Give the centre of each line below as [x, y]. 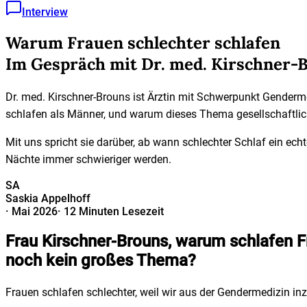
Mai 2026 [35, 211]
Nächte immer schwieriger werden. [88, 159]
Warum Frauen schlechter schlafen [143, 42]
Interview [45, 12]
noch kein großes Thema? [101, 260]
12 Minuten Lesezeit [114, 211]
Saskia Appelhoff [48, 198]
